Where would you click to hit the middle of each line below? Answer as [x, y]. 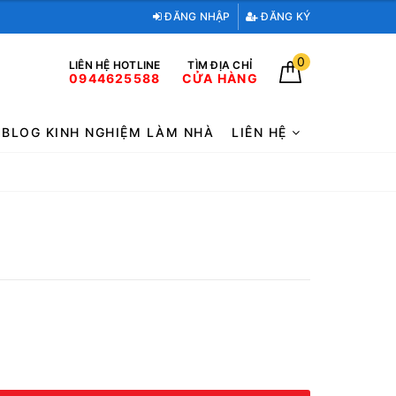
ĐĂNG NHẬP [196, 16]
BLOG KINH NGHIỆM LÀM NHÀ [108, 132]
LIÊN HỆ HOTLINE [114, 65]
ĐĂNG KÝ [284, 16]
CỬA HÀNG [220, 78]
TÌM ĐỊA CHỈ [220, 65]
